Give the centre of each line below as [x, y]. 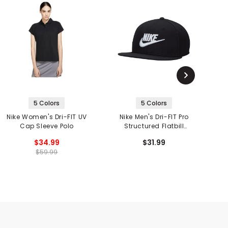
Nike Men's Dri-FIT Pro [154, 117]
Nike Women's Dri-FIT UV [47, 117]
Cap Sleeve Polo [47, 126]
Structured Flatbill [154, 126]
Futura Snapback [154, 135]
